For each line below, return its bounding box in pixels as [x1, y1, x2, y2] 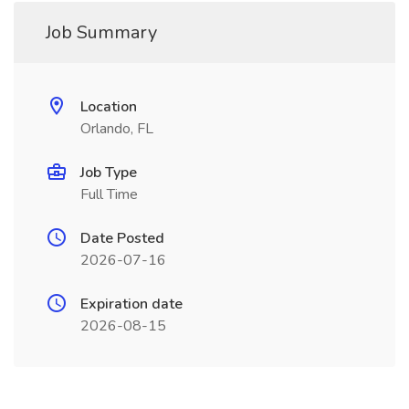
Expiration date [80, 294, 183, 314]
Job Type [80, 163, 137, 183]
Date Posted [80, 228, 164, 248]
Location [80, 97, 137, 117]
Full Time [80, 184, 138, 204]
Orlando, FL [80, 119, 153, 139]
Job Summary [46, 20, 157, 45]
